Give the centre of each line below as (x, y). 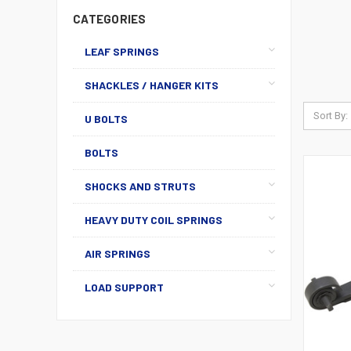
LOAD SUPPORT (124, 287)
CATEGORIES (110, 19)
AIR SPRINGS (118, 253)
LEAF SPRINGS (122, 51)
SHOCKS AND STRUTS (140, 186)
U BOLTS (106, 119)
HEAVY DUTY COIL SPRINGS (154, 220)
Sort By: (331, 116)
